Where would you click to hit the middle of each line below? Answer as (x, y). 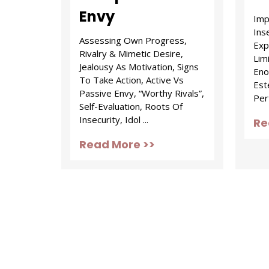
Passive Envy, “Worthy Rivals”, (142, 93)
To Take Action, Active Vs (131, 80)
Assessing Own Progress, (133, 40)
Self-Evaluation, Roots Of (131, 106)
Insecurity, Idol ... (114, 119)
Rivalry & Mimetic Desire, (131, 53)
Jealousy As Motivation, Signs (139, 67)
